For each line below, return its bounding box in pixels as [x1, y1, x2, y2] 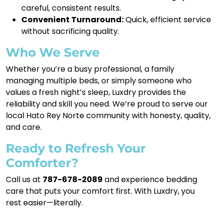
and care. [6, 121, 42, 133]
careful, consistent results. [21, 2, 121, 14]
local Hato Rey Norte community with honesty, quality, [6, 109, 211, 121]
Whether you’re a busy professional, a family [6, 63, 174, 75]
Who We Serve [6, 45, 100, 60]
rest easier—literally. [6, 197, 83, 208]
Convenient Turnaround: [21, 14, 124, 25]
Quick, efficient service [124, 14, 211, 25]
